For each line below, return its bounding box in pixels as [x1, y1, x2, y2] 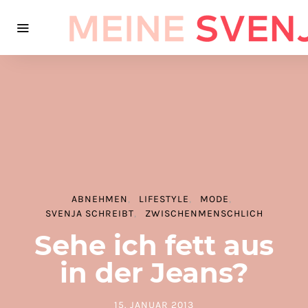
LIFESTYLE [138, 192, 189, 205]
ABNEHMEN [71, 192, 128, 205]
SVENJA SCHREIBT [45, 207, 134, 219]
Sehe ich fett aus [34, 228, 274, 262]
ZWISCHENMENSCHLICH [144, 207, 263, 219]
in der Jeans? [59, 255, 249, 289]
